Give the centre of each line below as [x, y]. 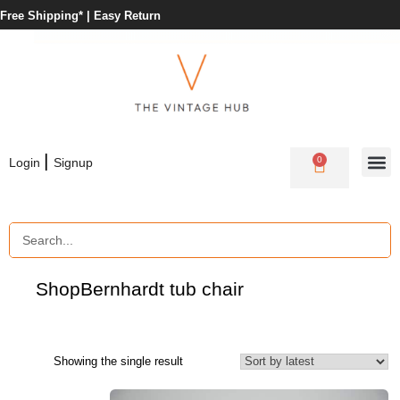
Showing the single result [118, 361]
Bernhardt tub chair [162, 289]
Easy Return [127, 16]
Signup [73, 163]
